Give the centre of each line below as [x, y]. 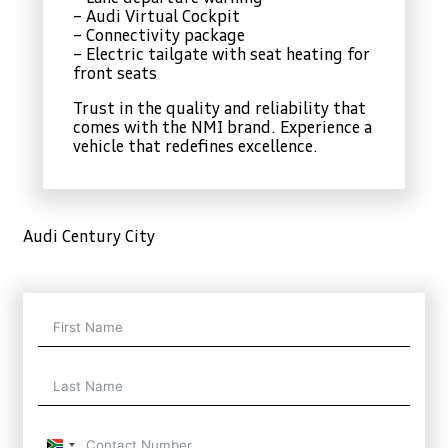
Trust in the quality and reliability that [219, 109]
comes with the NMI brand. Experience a [222, 128]
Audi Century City [89, 237]
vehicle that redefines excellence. [195, 147]
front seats [115, 74]
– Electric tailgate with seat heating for [221, 55]
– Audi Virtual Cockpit [156, 17]
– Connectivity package [159, 36]
